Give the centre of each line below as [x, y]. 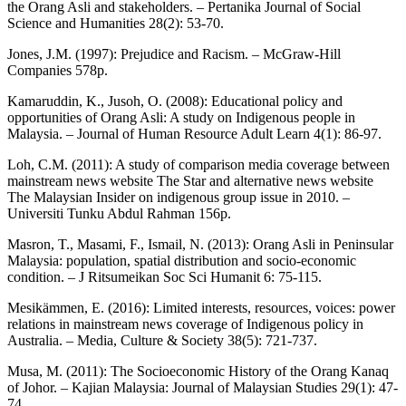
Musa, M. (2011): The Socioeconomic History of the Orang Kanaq [198, 371]
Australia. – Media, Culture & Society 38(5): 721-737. [162, 340]
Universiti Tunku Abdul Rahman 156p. [119, 213]
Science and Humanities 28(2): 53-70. [116, 23]
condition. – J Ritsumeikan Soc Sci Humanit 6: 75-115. [164, 276]
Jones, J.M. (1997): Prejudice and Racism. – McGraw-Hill [174, 53]
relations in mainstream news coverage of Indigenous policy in [185, 324]
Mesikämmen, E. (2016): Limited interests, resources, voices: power [201, 307]
